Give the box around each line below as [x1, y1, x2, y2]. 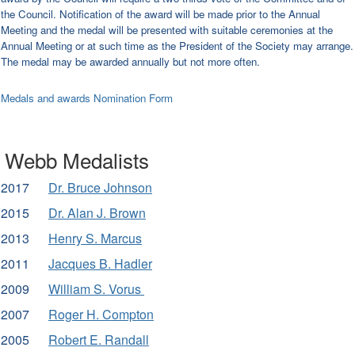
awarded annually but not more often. [90, 53, 260, 69]
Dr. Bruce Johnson [48, 177, 152, 197]
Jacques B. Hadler [48, 254, 152, 273]
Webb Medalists [5, 144, 149, 174]
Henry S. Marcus [48, 228, 142, 247]
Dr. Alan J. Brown [48, 203, 146, 222]
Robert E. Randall [48, 330, 149, 349]
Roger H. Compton [48, 304, 154, 323]
